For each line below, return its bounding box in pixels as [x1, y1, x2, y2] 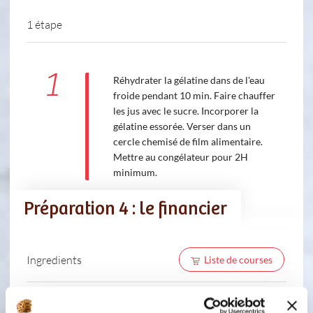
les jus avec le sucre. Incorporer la [112, 105, 259, 117]
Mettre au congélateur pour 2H [112, 151, 248, 163]
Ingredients [27, 252, 82, 266]
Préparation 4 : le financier [24, 199, 227, 220]
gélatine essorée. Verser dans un [112, 120, 251, 133]
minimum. [112, 166, 157, 179]
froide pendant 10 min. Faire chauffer [112, 89, 275, 102]
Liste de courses [203, 254, 272, 266]
